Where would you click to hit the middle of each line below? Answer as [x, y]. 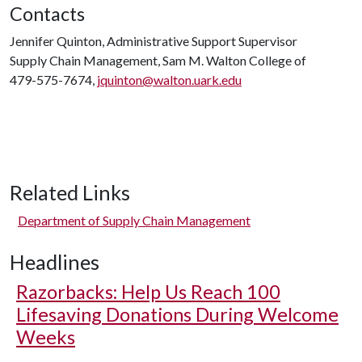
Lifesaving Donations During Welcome [177, 314]
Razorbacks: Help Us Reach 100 [148, 292]
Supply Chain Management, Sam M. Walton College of [158, 60]
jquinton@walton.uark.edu [169, 80]
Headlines [55, 262]
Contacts [47, 14]
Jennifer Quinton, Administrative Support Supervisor [154, 41]
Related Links [70, 192]
